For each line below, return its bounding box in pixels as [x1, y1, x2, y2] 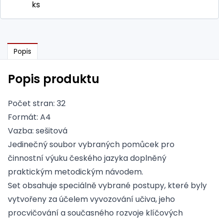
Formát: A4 [8, 111, 51, 123]
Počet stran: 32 [8, 97, 66, 109]
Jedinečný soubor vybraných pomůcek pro [8, 138, 175, 150]
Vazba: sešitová [8, 125, 67, 136]
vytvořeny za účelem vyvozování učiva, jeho [8, 193, 175, 205]
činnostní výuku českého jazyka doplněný [8, 152, 166, 164]
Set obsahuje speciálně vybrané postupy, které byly [8, 179, 207, 191]
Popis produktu [8, 70, 99, 87]
